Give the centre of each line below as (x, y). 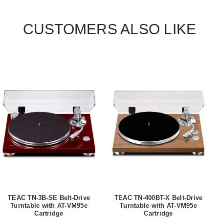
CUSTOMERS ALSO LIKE (109, 29)
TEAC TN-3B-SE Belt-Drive (49, 197)
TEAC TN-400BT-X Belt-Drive (158, 197)
